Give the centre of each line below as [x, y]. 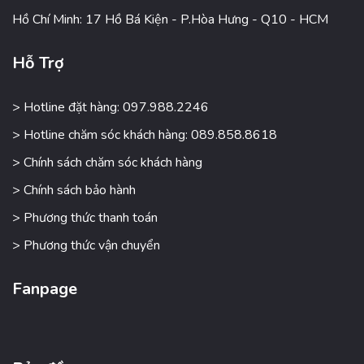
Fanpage [45, 288]
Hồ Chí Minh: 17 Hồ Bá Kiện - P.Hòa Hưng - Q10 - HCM [170, 19]
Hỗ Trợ [38, 63]
